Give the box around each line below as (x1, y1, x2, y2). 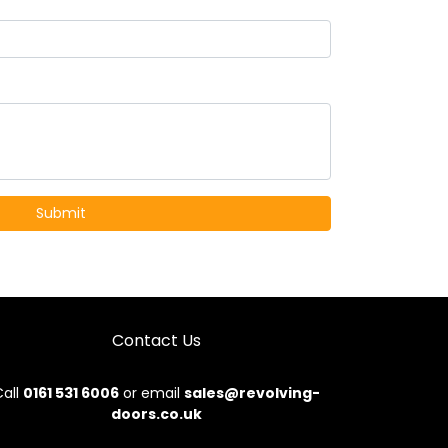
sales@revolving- (183, 383, 320, 403)
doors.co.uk (110, 404, 202, 424)
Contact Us (111, 329, 201, 352)
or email (118, 383, 184, 403)
